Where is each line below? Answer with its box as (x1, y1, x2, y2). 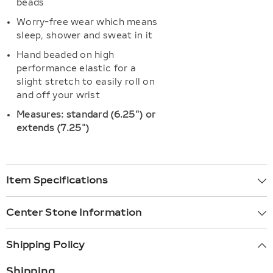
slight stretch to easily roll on (16, 77, 155, 87)
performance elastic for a (16, 63, 136, 74)
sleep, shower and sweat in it (16, 30, 153, 41)
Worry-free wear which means (16, 17, 158, 27)
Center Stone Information (6, 207, 142, 218)
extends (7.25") (16, 123, 90, 133)
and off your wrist (16, 90, 101, 101)
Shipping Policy (6, 239, 85, 250)
